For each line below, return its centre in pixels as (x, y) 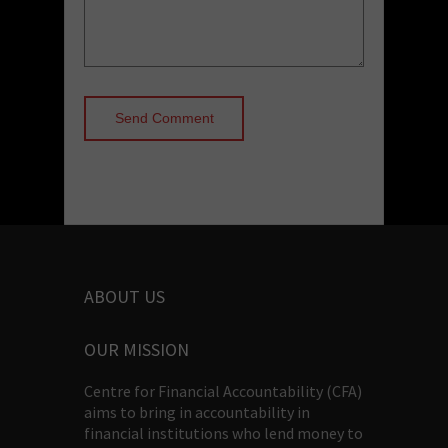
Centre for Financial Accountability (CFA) (223, 390)
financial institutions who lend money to (223, 432)
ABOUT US (124, 296)
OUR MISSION (136, 349)
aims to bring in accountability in (197, 411)
